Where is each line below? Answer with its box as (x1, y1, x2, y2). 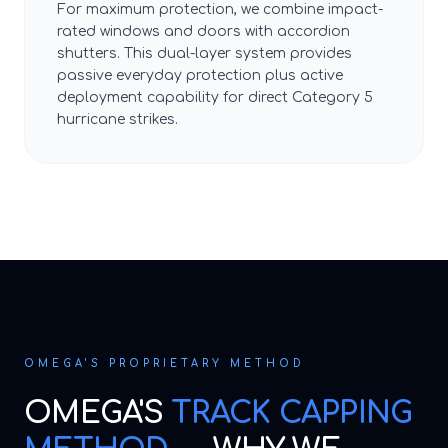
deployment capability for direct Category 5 (57, 90, 373, 105)
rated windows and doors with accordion (57, 24, 350, 39)
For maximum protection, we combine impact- (57, 2, 383, 17)
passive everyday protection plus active (57, 68, 343, 83)
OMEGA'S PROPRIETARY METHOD (24, 358, 305, 369)
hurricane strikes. (57, 112, 178, 127)
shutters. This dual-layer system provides (57, 46, 352, 61)
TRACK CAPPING (171, 397, 413, 430)
